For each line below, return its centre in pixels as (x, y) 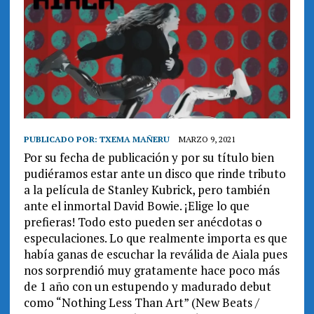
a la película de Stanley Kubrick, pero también (146, 190)
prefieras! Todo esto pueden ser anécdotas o (143, 222)
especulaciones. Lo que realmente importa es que (155, 238)
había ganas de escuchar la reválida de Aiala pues (155, 254)
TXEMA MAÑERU (134, 139)
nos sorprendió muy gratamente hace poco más (151, 271)
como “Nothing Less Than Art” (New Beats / (141, 303)
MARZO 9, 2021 (207, 139)
